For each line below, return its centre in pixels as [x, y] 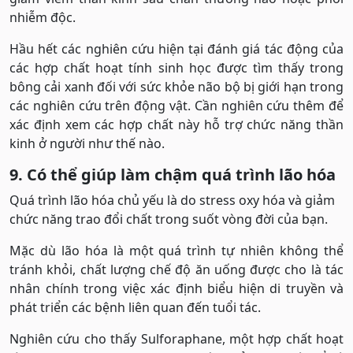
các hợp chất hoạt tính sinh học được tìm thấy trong [176, 68]
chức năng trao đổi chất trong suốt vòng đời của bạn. [169, 219]
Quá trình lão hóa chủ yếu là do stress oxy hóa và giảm [172, 201]
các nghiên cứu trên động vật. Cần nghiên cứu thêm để [176, 106]
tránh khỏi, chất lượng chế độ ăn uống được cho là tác [176, 270]
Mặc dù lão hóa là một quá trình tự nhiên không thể [176, 251]
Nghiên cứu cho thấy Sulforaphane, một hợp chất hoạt [176, 339]
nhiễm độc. [43, 18]
